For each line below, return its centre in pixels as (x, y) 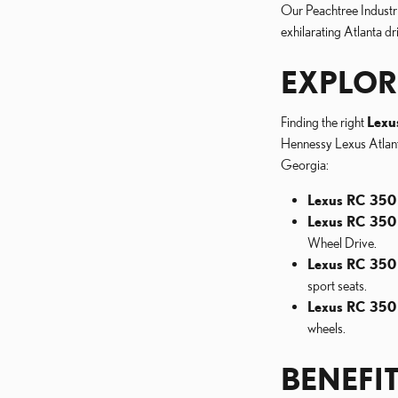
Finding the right (324, 122)
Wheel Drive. (342, 243)
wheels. (326, 328)
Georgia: (305, 164)
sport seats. (337, 285)
